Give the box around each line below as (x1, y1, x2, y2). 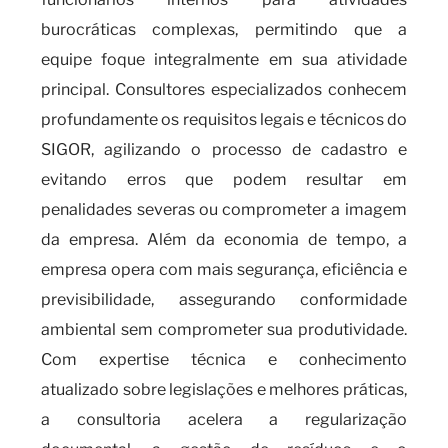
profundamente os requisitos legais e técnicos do (41, 110, 407, 129)
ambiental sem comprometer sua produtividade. (41, 320, 407, 339)
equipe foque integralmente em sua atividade (41, 50, 407, 69)
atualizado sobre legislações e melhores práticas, (41, 380, 407, 399)
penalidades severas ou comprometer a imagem (41, 200, 407, 219)
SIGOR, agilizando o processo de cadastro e (41, 140, 407, 159)
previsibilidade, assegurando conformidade (41, 290, 407, 309)
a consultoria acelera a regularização (41, 410, 407, 429)
